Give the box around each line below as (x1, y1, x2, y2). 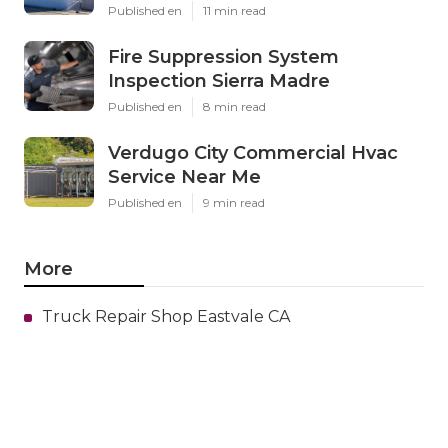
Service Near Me (108, 166, 261, 189)
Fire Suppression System (108, 46, 339, 69)
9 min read (203, 195, 265, 211)
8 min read (203, 99, 266, 115)
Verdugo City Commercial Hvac (108, 142, 398, 165)
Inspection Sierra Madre (108, 70, 330, 93)
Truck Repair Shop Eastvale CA (42, 307, 290, 327)
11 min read (203, 3, 266, 19)
